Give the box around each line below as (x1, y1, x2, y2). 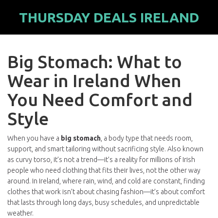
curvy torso (16, 156, 51, 163)
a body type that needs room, (104, 134, 193, 142)
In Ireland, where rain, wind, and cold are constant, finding (31, 177, 205, 185)
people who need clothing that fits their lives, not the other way (7, 166, 200, 174)
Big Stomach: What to (7, 52, 182, 72)
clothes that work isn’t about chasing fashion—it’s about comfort (7, 188, 205, 196)
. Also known (164, 145, 203, 153)
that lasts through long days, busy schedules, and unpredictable (7, 199, 200, 206)
